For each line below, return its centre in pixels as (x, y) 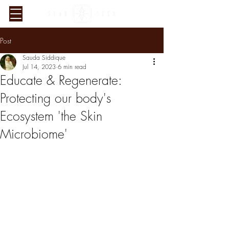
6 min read (72, 67)
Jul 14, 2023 (39, 67)
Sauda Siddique (44, 58)
